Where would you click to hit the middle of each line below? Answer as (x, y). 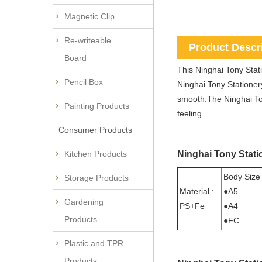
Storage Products (96, 178)
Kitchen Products (96, 154)
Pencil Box (84, 82)
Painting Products (97, 106)
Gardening (84, 202)
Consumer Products (95, 130)
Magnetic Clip (89, 17)
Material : (196, 192)
